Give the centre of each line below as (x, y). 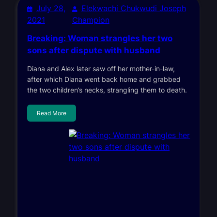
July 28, (51, 8)
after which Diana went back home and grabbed (104, 79)
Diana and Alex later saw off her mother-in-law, (101, 68)
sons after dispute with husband (93, 50)
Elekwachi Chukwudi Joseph (133, 8)
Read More (51, 113)
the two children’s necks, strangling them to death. (107, 90)
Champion (91, 20)
